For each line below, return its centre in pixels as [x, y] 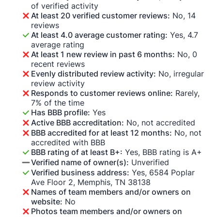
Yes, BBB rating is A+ [162, 152]
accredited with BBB [68, 143]
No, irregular [180, 74]
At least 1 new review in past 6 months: [103, 54]
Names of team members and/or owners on [111, 192]
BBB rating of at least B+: [77, 152]
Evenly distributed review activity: [93, 74]
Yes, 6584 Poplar [162, 173]
